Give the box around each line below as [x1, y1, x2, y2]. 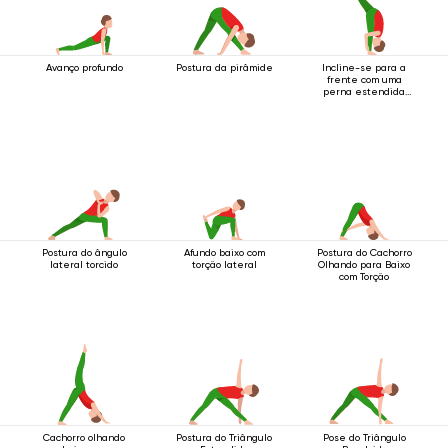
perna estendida [323, 86, 405, 97]
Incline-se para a [322, 62, 406, 73]
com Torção [339, 271, 389, 282]
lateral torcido [50, 259, 118, 270]
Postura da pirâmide [175, 62, 273, 73]
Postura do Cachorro [316, 247, 412, 258]
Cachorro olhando [43, 432, 125, 443]
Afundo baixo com [183, 247, 265, 258]
